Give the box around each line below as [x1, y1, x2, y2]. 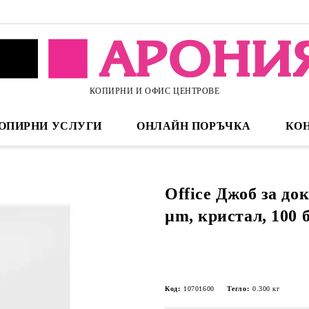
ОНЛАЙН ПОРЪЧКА [136, 120, 251, 132]
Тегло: [226, 285, 250, 292]
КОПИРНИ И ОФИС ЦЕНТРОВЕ [89, 86, 220, 96]
